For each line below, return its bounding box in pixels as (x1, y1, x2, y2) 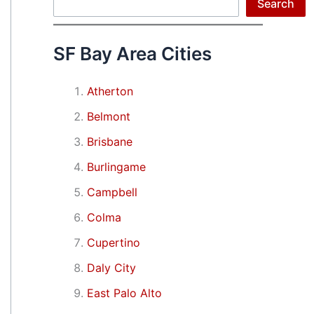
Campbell (87, 184, 137, 199)
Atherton (87, 83, 133, 98)
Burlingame (87, 159, 146, 174)
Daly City (87, 260, 136, 275)
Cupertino (87, 235, 140, 250)
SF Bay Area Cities (53, 42, 212, 64)
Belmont (87, 109, 130, 123)
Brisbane (87, 134, 132, 149)
